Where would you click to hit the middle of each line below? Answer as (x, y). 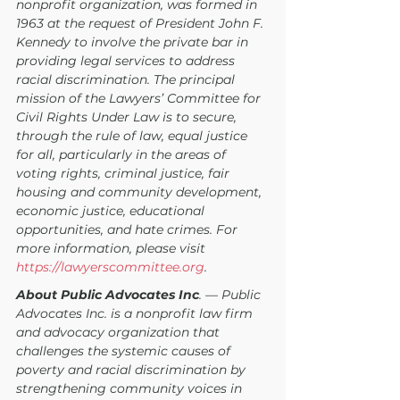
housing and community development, (141, 192)
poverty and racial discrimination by (133, 370)
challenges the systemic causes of (125, 351)
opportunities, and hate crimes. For (129, 229)
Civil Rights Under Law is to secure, (128, 117)
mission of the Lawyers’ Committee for (140, 98)
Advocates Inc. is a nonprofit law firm (136, 313)
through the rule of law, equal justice (133, 136)
